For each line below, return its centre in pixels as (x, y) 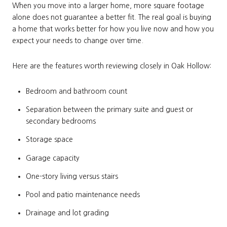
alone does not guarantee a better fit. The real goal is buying (112, 17)
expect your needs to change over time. (78, 41)
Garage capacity (52, 158)
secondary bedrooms (61, 121)
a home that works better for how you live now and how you (113, 29)
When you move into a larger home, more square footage (108, 6)
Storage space (49, 140)
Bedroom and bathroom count (76, 91)
